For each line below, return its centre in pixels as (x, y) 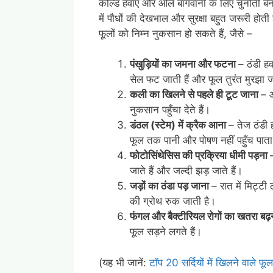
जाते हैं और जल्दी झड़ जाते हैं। (186, 171)
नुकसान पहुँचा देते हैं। (170, 110)
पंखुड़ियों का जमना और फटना (184, 64)
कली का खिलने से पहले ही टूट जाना (195, 95)
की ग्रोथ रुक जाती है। (173, 201)
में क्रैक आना (203, 125)
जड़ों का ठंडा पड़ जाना (171, 186)
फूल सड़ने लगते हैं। (166, 232)
